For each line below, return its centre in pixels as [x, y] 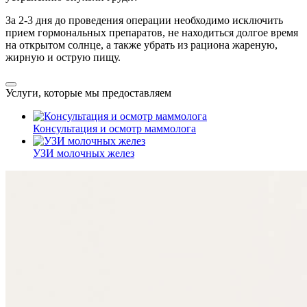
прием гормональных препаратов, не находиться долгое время [152, 32]
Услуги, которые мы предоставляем [88, 93]
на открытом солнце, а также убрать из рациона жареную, [142, 45]
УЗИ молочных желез [84, 153]
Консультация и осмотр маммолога [114, 128]
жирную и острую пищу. [63, 57]
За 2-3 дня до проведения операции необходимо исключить [144, 20]
